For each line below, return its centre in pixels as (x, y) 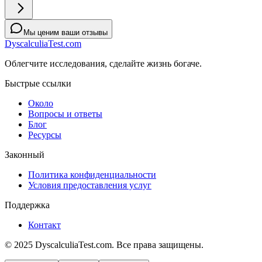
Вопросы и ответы (65, 113)
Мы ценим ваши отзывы (65, 32)
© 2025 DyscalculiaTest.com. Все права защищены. (104, 244)
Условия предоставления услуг (90, 185)
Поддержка (27, 205)
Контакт (44, 225)
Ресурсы (45, 135)
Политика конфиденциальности (92, 174)
